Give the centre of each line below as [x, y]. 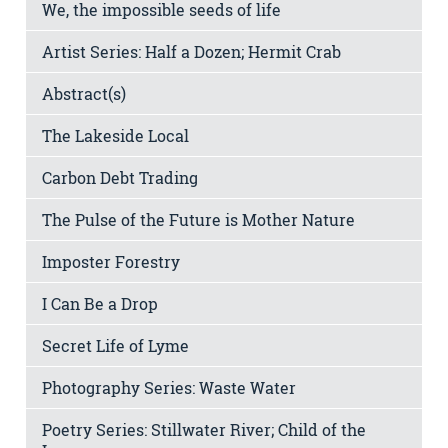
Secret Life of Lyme [115, 346]
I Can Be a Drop [100, 304]
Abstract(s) [84, 94]
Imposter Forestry [111, 262]
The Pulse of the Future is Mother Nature [198, 220]
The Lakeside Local [115, 136]
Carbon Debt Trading [120, 178]
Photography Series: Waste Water [169, 388]
